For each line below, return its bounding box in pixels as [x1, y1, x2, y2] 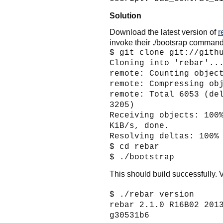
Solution [110, 10, 141, 20]
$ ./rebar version [110, 190, 194, 199]
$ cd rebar [110, 142, 159, 151]
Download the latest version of [110, 27, 218, 36]
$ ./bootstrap [110, 152, 174, 162]
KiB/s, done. [110, 121, 169, 130]
